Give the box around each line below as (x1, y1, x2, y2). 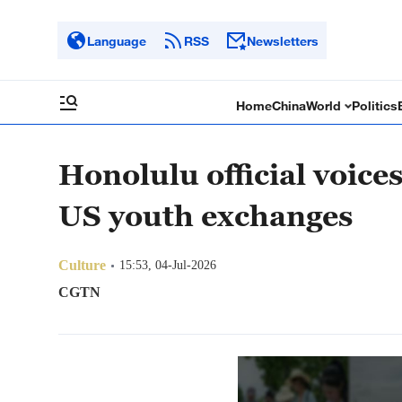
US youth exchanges (58, 198, 353, 232)
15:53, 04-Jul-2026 (119, 258, 216, 272)
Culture (58, 258, 106, 273)
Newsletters (247, 32, 319, 48)
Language (87, 32, 146, 48)
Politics (352, 98, 398, 113)
